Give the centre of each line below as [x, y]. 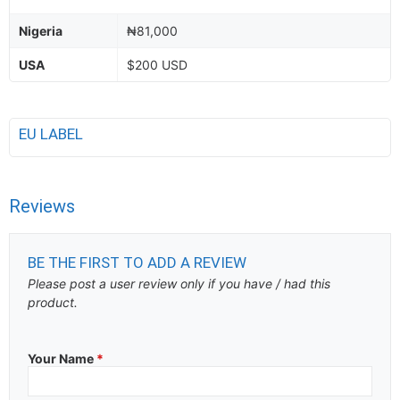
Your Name [62, 358]
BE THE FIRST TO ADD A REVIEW [137, 262]
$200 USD [157, 65]
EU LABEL [53, 134]
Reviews [42, 206]
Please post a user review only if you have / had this [179, 283]
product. [53, 302]
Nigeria [41, 31]
